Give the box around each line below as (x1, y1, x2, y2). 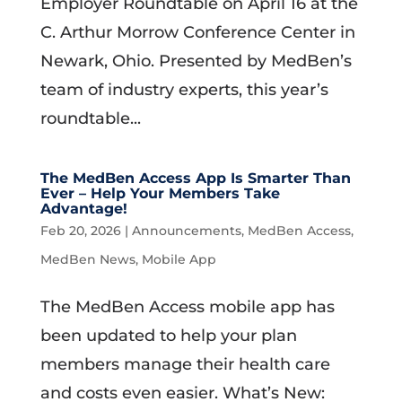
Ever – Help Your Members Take (39, 185, 280, 202)
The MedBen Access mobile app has (39, 297, 335, 317)
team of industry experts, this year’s (39, 80, 328, 100)
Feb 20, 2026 (39, 223, 121, 239)
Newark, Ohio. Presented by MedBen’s (39, 51, 352, 71)
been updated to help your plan (39, 326, 297, 345)
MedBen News (39, 251, 135, 267)
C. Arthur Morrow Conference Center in (39, 22, 355, 42)
